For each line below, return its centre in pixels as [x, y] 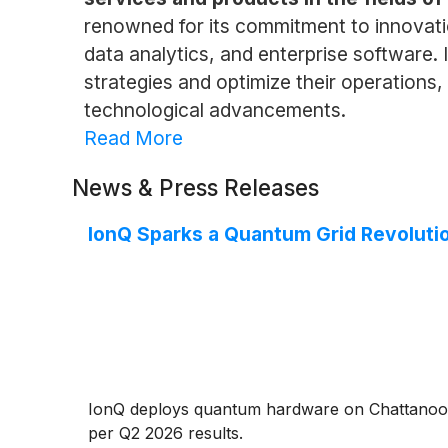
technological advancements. [214, 109]
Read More [133, 137]
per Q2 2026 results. [165, 432]
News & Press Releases [195, 187]
